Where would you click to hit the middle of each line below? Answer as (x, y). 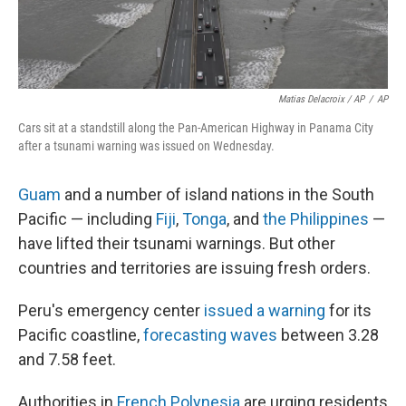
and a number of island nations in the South (217, 194)
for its (348, 310)
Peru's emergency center (111, 310)
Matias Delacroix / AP (321, 99)
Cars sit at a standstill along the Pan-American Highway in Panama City (196, 128)
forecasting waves (210, 335)
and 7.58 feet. (67, 359)
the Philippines (316, 219)
